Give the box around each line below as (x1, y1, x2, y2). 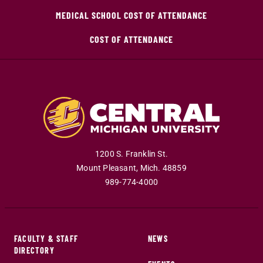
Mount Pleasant (76, 163, 137, 173)
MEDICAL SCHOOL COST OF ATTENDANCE (56, 9, 207, 21)
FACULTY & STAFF (14, 233, 78, 244)
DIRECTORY (14, 245, 55, 255)
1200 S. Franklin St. (95, 149, 168, 159)
